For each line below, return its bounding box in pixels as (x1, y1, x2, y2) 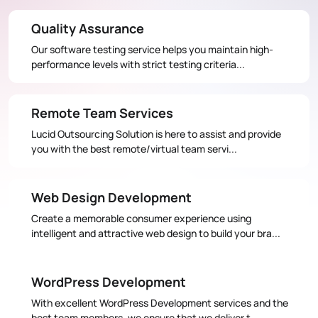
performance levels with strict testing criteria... (31, 57, 245, 71)
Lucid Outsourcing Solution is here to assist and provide (31, 126, 281, 141)
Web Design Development (31, 188, 192, 206)
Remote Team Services (31, 104, 173, 121)
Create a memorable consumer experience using (31, 211, 251, 225)
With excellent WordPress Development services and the (31, 295, 288, 309)
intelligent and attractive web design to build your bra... (31, 226, 280, 240)
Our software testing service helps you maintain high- (31, 42, 273, 56)
